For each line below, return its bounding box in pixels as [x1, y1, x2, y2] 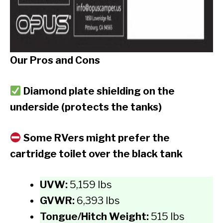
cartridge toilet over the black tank [10, 148, 183, 160]
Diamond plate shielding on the [23, 85, 175, 98]
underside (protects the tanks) [10, 101, 162, 113]
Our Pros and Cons [10, 54, 100, 67]
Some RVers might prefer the [23, 132, 170, 144]
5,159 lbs [70, 179, 112, 191]
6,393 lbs [77, 195, 120, 207]
